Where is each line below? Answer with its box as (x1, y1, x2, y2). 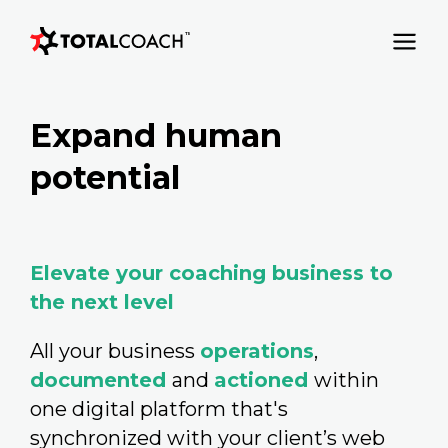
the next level (30, 290, 174, 314)
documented (30, 368, 166, 392)
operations (200, 339, 314, 363)
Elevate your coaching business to (30, 261, 393, 285)
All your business (30, 339, 195, 363)
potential (30, 158, 180, 197)
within (314, 368, 379, 392)
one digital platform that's (30, 397, 288, 421)
